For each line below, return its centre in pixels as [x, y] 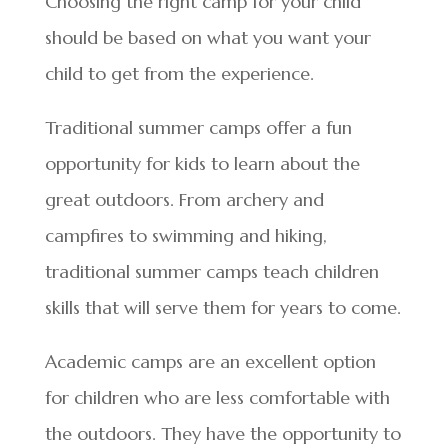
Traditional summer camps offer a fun [198, 127]
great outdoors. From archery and [184, 199]
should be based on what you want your [207, 37]
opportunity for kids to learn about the [202, 163]
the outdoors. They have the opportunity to [222, 433]
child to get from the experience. [179, 73]
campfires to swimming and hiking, [185, 235]
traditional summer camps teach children [211, 271]
